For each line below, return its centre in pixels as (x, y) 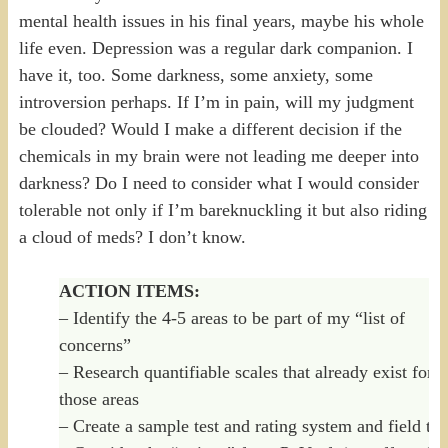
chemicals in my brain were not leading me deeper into (218, 155)
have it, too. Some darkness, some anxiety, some (195, 74)
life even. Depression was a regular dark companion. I (215, 47)
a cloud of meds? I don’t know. (132, 236)
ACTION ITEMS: (129, 290)
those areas (98, 398)
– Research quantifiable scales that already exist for (245, 371)
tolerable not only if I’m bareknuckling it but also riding (222, 209)
